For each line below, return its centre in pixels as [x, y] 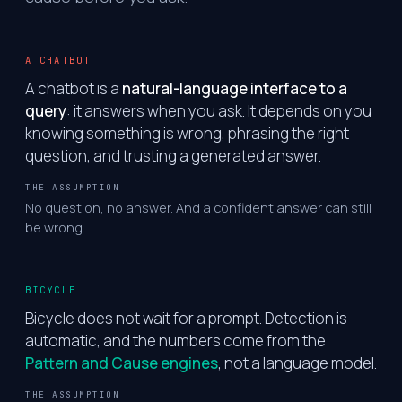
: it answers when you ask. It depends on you [219, 111]
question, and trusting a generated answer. [173, 156]
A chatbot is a [74, 88]
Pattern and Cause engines [122, 363]
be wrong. [55, 227]
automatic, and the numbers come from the [175, 340]
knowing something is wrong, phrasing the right [187, 133]
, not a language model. [297, 363]
